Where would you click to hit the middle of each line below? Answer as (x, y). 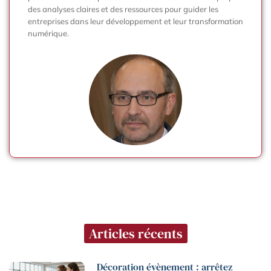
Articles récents (135, 234)
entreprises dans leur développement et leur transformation (135, 21)
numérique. (48, 33)
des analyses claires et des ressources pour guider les (123, 9)
